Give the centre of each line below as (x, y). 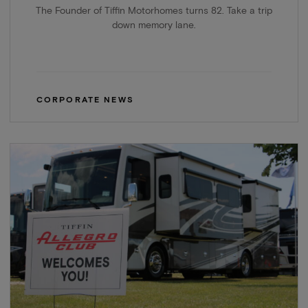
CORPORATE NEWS (85, 100)
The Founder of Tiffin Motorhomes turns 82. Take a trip (154, 11)
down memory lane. (154, 26)
